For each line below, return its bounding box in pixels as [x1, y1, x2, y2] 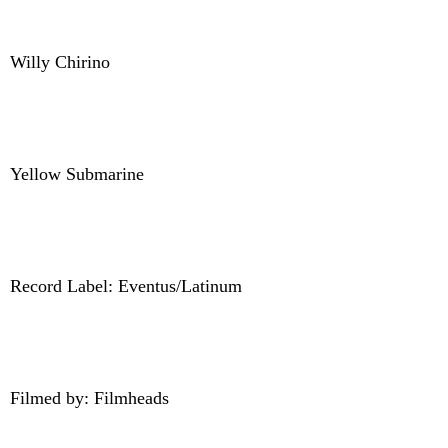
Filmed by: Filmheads [10, 388, 169, 409]
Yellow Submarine [10, 164, 144, 185]
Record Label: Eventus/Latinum [10, 276, 242, 297]
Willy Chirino [10, 52, 110, 73]
